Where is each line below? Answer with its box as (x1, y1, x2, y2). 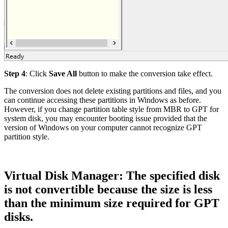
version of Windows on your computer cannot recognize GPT (4, 123, 202, 132)
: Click (25, 69, 49, 78)
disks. (4, 210, 33, 223)
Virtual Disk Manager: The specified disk (4, 168, 220, 182)
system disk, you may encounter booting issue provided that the (4, 114, 207, 123)
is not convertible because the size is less (4, 182, 212, 196)
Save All (49, 69, 77, 78)
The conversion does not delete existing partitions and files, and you (4, 87, 221, 96)
